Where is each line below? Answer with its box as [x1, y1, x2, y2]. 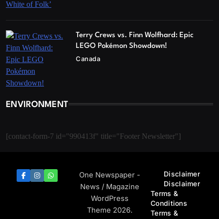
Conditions [151, 199, 187, 208]
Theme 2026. [87, 206, 132, 215]
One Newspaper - [79, 171, 140, 180]
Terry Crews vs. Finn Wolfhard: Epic [76, 32, 194, 40]
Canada [76, 55, 101, 63]
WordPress [90, 194, 129, 203]
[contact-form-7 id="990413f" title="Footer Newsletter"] [6, 132, 181, 141]
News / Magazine [80, 182, 139, 192]
